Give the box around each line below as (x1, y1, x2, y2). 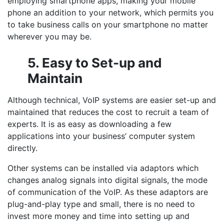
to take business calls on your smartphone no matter (7, 19, 208, 29)
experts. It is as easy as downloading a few (7, 119, 171, 129)
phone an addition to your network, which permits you (7, 7, 213, 17)
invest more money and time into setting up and (7, 211, 189, 221)
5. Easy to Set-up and (27, 55, 162, 70)
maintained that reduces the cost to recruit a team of (7, 107, 209, 117)
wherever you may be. (7, 31, 91, 41)
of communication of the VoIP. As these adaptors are (7, 187, 208, 197)
